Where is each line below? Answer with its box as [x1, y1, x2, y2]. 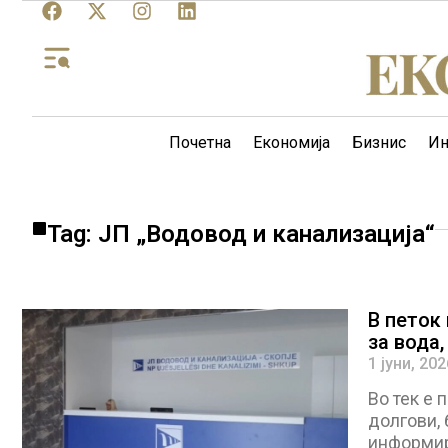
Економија [253, 133, 330, 152]
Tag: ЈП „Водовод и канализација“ [47, 220, 435, 248]
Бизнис [352, 133, 406, 152]
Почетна [169, 133, 231, 152]
